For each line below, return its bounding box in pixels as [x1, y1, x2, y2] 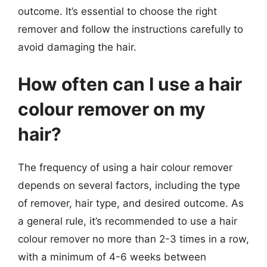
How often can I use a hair [18, 73, 242, 95]
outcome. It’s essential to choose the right [18, 5, 217, 17]
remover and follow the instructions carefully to [18, 23, 243, 35]
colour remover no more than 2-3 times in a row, [18, 232, 249, 245]
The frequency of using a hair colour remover [18, 161, 232, 173]
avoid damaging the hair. [18, 41, 136, 53]
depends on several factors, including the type [18, 179, 240, 191]
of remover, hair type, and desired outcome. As [18, 197, 244, 209]
